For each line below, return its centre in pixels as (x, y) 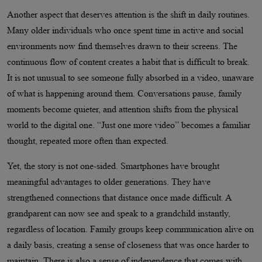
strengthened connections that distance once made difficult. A (119, 198)
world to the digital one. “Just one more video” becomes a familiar (129, 125)
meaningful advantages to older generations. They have (109, 182)
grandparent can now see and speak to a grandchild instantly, (119, 213)
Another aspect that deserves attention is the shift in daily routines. (128, 15)
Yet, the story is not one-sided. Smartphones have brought (113, 166)
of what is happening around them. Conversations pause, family (124, 94)
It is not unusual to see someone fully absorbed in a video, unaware (130, 78)
